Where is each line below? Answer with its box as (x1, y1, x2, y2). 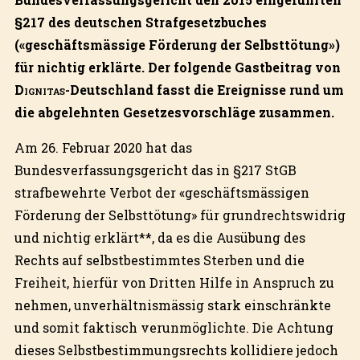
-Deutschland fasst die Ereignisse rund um (64, 80, 344, 98)
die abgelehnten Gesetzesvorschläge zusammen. (14, 103, 334, 121)
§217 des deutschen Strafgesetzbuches (14, 13, 267, 31)
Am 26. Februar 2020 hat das (14, 138, 192, 156)
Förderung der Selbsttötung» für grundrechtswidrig (14, 206, 346, 223)
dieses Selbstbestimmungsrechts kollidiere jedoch (14, 341, 338, 358)
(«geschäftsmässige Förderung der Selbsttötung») (14, 35, 340, 53)
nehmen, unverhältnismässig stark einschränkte (14, 296, 331, 313)
